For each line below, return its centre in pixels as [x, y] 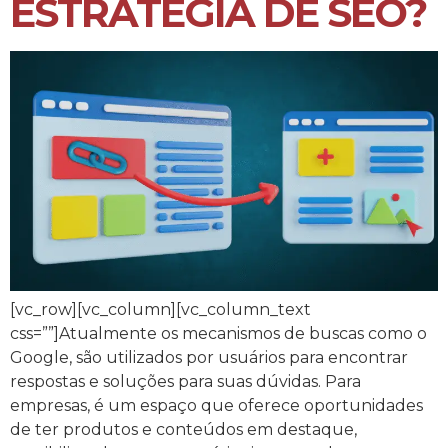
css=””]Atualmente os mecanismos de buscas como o [218, 334]
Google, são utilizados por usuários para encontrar [209, 358]
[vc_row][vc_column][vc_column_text [160, 310]
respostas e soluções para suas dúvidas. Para [185, 382]
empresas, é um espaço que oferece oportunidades [216, 406]
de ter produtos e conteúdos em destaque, [183, 430]
